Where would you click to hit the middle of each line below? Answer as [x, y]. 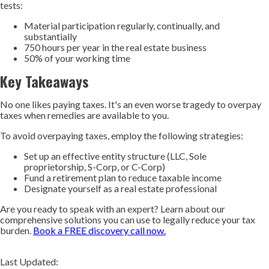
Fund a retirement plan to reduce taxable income [123, 177]
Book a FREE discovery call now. [99, 230]
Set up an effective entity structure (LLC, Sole [115, 156]
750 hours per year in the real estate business [116, 47]
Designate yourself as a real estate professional [120, 188]
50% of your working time [77, 58]
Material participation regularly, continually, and [122, 26]
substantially [50, 36]
